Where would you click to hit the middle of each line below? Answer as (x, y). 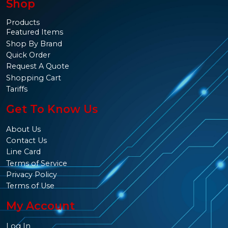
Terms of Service (37, 163)
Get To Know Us (52, 109)
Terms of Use (30, 186)
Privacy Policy (32, 174)
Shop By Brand (34, 44)
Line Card (23, 152)
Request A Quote (38, 66)
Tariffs (17, 89)
